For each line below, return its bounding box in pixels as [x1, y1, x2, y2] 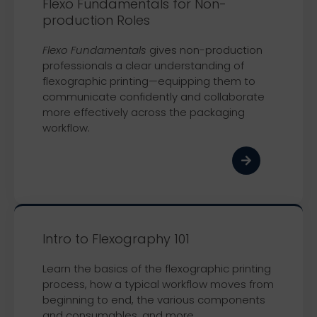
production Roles [42, 11, 150, 30]
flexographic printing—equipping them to [42, 74, 255, 89]
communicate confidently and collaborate [42, 89, 265, 105]
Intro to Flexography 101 [42, 229, 190, 248]
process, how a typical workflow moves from [42, 276, 274, 292]
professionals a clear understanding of [42, 58, 244, 74]
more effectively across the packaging [42, 105, 245, 120]
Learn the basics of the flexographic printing [42, 260, 271, 276]
